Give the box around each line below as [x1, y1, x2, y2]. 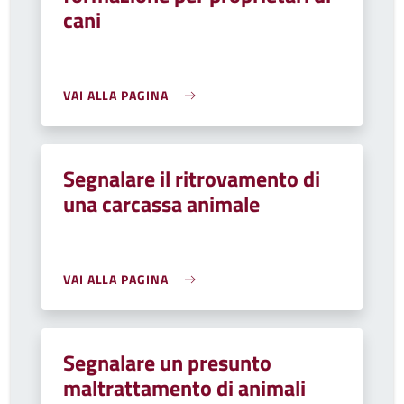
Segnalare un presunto [63, 346, 271, 379]
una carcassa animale [63, 188, 260, 220]
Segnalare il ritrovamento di [63, 162, 320, 195]
